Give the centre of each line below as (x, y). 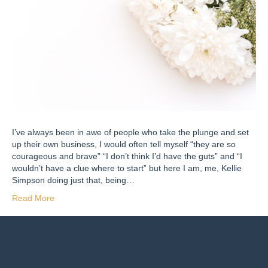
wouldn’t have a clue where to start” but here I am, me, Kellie (127, 168)
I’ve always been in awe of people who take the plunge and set (130, 132)
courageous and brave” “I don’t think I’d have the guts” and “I (127, 156)
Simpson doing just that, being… (73, 180)
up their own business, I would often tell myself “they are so (124, 144)
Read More (33, 198)
